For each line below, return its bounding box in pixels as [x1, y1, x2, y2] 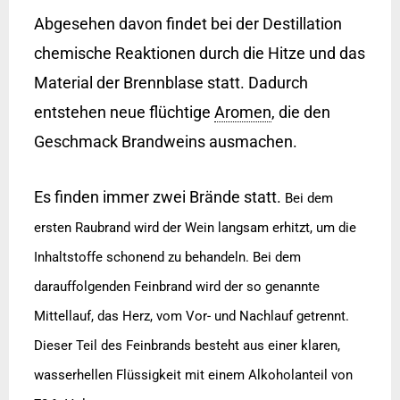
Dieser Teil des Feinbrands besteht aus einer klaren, [33, 337, 340, 354]
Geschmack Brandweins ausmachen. [33, 131, 297, 151]
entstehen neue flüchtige [33, 102, 214, 121]
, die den [271, 102, 330, 121]
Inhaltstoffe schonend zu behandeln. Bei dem [33, 248, 301, 265]
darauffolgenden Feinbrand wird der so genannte [33, 278, 320, 295]
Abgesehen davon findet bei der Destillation [33, 13, 342, 33]
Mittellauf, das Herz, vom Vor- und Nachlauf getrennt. [33, 307, 349, 324]
